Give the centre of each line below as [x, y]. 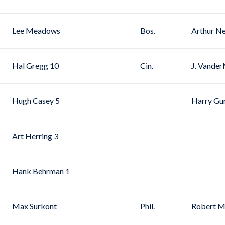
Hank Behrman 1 [41, 171]
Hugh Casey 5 [36, 101]
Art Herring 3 [35, 136]
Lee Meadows [36, 31]
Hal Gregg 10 [35, 66]
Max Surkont [34, 206]
